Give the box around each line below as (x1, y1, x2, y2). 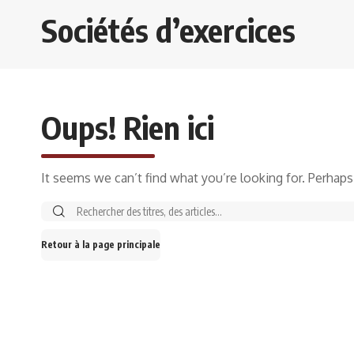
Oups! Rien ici (41, 107, 214, 148)
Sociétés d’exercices (41, 10, 296, 51)
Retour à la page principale (41, 239, 160, 251)
